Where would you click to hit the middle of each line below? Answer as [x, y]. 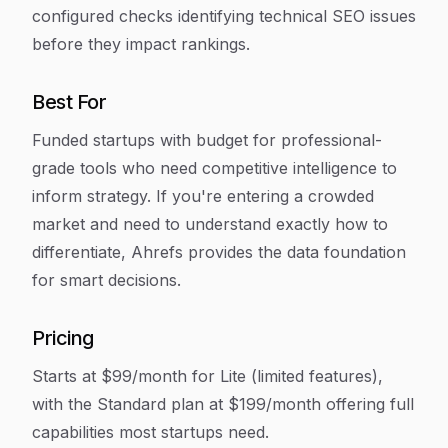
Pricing [63, 338]
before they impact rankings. [141, 44]
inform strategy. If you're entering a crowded [203, 196]
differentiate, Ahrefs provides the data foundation [219, 252]
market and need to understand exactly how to [210, 224]
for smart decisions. [106, 280]
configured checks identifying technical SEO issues [224, 16]
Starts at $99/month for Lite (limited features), [207, 376]
